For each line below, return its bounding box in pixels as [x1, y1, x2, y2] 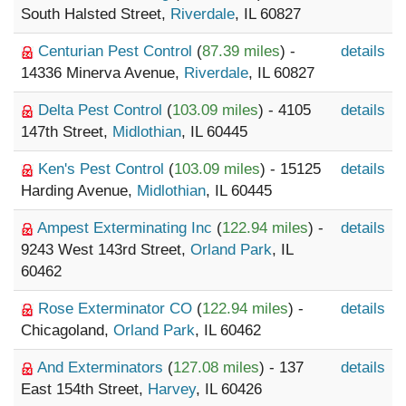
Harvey [148, 381, 196, 398]
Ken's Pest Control [38, 160, 169, 178]
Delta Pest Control [38, 101, 167, 119]
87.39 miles [202, 43, 280, 60]
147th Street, [21, 123, 112, 140]
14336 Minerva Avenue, [21, 64, 184, 82]
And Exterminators [37, 359, 168, 376]
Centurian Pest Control [38, 43, 197, 60]
